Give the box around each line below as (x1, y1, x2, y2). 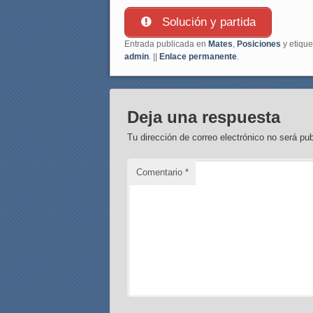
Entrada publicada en (124, 38, 208, 49)
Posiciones (237, 38, 281, 49)
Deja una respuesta (127, 107, 281, 126)
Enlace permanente (159, 51, 237, 61)
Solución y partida (158, 15, 256, 29)
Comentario (136, 166, 186, 177)
